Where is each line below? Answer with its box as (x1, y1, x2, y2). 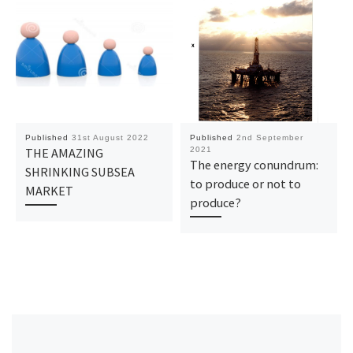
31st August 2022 (71, 133, 149, 143)
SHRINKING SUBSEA (24, 164, 135, 180)
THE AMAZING (24, 145, 103, 162)
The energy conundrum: (189, 157, 318, 173)
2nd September (236, 133, 303, 143)
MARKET (24, 183, 73, 199)
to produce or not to (189, 176, 301, 192)
